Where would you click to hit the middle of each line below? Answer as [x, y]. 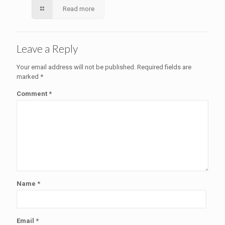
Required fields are [164, 67]
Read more [79, 9]
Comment [33, 94]
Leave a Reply [47, 48]
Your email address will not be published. [76, 67]
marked [28, 77]
